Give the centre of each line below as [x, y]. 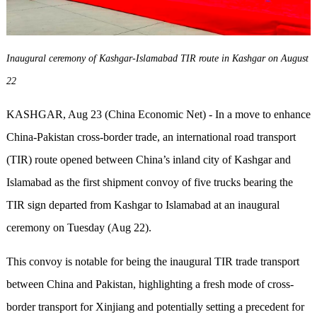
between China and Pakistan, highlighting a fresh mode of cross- [150, 284]
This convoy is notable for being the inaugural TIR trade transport [152, 261]
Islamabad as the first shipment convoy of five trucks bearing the [149, 182]
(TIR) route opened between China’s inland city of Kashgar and [148, 159]
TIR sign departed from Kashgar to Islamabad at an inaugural [143, 204]
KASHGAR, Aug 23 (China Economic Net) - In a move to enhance [158, 114]
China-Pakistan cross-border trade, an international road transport [151, 137]
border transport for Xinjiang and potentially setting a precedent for [155, 306]
